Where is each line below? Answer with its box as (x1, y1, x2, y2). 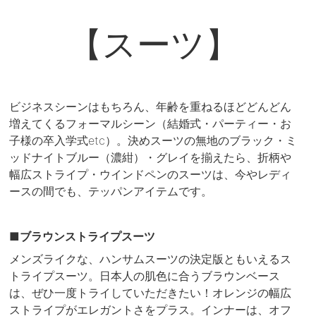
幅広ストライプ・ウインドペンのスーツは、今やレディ (9, 166, 292, 181)
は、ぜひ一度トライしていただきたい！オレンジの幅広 (9, 286, 292, 300)
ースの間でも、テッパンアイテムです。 (9, 183, 213, 198)
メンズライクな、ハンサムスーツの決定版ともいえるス (9, 252, 292, 267)
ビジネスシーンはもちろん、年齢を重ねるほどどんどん (9, 99, 292, 114)
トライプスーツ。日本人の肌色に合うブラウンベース (9, 269, 281, 284)
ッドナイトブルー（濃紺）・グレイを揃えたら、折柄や (9, 150, 292, 164)
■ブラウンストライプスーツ (9, 229, 156, 244)
